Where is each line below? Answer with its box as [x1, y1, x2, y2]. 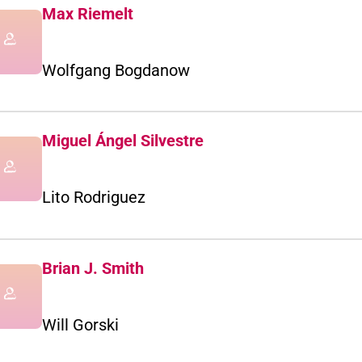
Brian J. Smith [42, 258, 144, 278]
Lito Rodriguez [42, 187, 145, 208]
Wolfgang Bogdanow [42, 60, 190, 80]
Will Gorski [42, 314, 119, 335]
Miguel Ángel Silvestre [42, 131, 204, 151]
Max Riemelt [42, 3, 133, 23]
